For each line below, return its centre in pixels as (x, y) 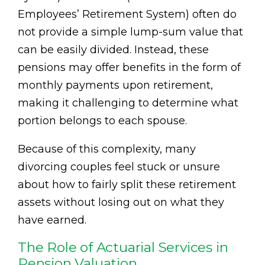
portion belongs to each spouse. (102, 120)
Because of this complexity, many (107, 149)
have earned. (52, 220)
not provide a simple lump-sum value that (130, 32)
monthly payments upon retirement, (115, 85)
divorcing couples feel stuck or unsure (119, 167)
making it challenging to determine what (128, 103)
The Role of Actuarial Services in (123, 247)
